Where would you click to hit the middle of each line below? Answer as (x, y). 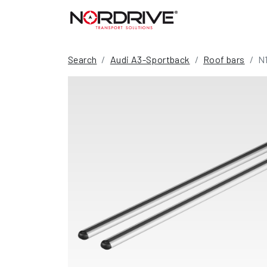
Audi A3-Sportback (150, 59)
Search (83, 59)
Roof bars (224, 59)
